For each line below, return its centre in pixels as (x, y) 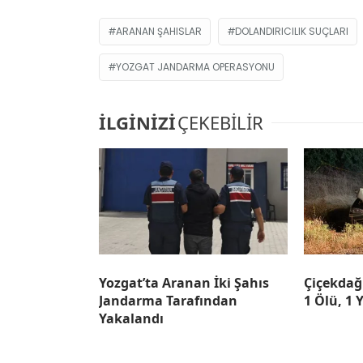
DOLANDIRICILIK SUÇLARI (292, 31)
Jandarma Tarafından (168, 300)
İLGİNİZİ (137, 122)
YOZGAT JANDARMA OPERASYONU (195, 66)
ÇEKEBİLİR (220, 122)
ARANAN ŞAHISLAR (159, 31)
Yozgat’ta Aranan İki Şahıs (184, 282)
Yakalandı (131, 318)
